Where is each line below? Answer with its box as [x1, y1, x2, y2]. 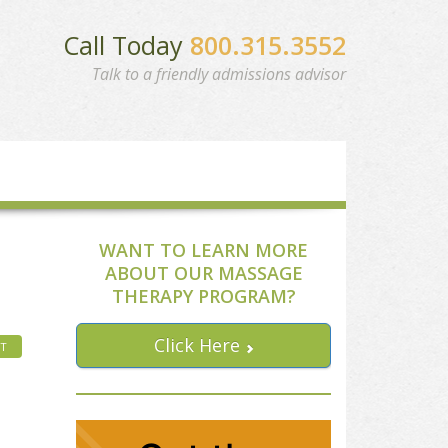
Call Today [63, 28, 190, 62]
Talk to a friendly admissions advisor [92, 63, 346, 85]
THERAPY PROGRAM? [111, 283, 296, 308]
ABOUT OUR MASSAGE [104, 260, 303, 285]
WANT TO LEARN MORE [99, 237, 308, 262]
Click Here [153, 332, 240, 357]
